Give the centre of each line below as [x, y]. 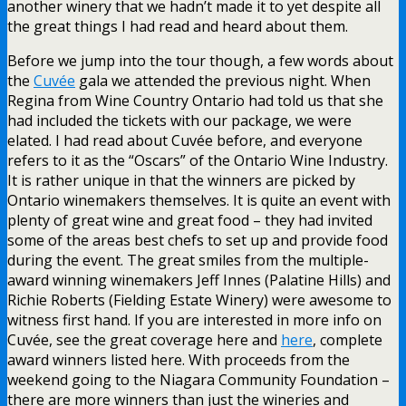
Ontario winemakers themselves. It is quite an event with [199, 200]
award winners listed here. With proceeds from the [179, 359]
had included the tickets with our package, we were [179, 120]
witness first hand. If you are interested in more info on [194, 319]
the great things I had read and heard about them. [178, 26]
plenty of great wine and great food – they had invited [190, 220]
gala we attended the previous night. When [223, 80]
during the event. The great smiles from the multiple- [188, 260]
